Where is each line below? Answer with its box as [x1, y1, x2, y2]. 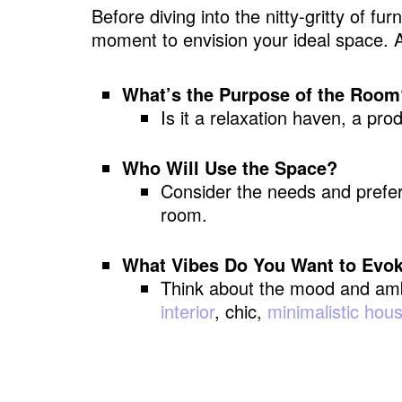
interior [161, 298, 215, 325]
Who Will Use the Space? [122, 154, 338, 181]
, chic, [214, 298, 268, 325]
